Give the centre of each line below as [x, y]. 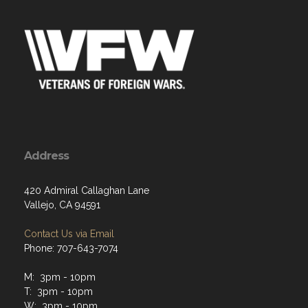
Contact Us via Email [69, 234]
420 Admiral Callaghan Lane [87, 190]
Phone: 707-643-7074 [71, 248]
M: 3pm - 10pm [60, 277]
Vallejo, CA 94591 [62, 205]
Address [46, 156]
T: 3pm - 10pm [58, 291]
